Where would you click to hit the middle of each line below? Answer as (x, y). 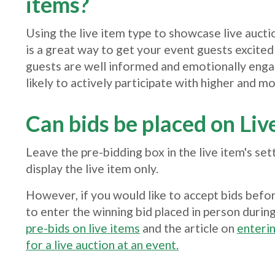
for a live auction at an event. (102, 245)
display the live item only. (92, 168)
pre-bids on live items (83, 228)
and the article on (188, 228)
